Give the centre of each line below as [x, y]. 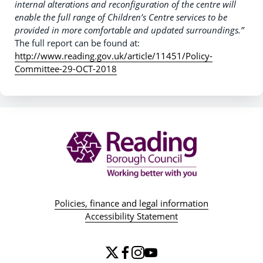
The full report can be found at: [77, 43]
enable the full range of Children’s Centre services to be [121, 17]
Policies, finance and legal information [131, 203]
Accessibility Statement [131, 216]
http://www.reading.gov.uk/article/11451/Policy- [114, 56]
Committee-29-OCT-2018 [66, 69]
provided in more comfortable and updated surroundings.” [129, 30]
